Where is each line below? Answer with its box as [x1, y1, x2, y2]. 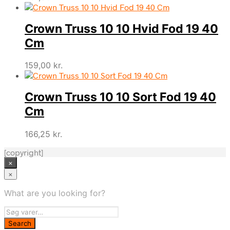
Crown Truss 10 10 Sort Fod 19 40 [25, 90, 216, 105]
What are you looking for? [4, 187, 105, 198]
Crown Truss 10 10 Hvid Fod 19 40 [25, 22, 218, 36]
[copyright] [4, 147, 43, 157]
